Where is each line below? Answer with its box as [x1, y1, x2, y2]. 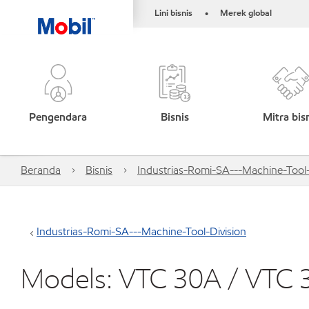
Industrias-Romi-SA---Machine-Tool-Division [37, 224, 246, 239]
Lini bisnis [154, 7, 192, 19]
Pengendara [29, 110, 88, 124]
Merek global [220, 7, 272, 19]
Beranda [21, 163, 61, 177]
